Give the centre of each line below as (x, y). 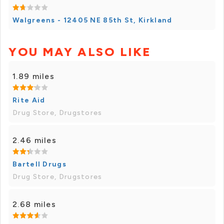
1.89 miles (33, 76)
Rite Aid (29, 100)
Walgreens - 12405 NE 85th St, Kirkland (92, 20)
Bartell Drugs (39, 164)
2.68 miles (34, 204)
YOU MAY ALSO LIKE (80, 52)
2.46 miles (34, 140)
